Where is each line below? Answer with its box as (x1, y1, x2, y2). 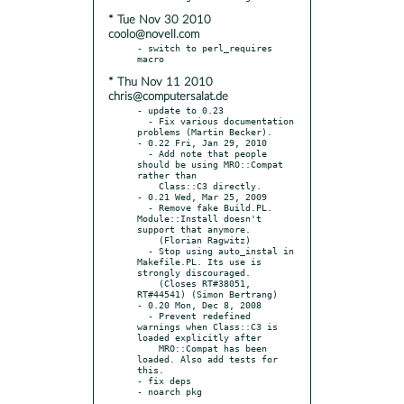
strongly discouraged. (137, 266, 251, 278)
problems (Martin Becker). (137, 125, 272, 137)
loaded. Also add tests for (137, 353, 278, 364)
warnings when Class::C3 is (137, 320, 278, 332)
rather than (137, 169, 197, 180)
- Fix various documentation (137, 115, 148, 126)
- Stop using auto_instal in (137, 244, 148, 256)
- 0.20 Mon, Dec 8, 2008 (137, 298, 262, 310)
